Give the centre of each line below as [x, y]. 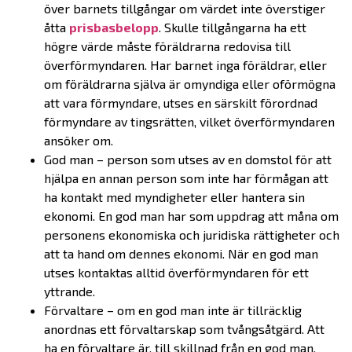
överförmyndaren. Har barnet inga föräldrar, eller [185, 65]
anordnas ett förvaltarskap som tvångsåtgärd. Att [184, 329]
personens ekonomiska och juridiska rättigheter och [192, 235]
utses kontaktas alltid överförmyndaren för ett [176, 273]
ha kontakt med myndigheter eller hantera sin [174, 197]
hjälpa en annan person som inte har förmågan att [186, 178]
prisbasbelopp [114, 27]
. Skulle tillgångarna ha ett [233, 27]
